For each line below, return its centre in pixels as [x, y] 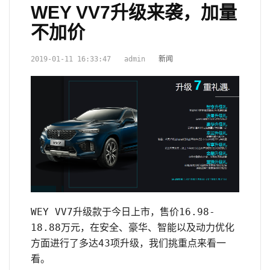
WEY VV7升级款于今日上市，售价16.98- [123, 212]
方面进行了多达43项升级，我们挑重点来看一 [128, 243]
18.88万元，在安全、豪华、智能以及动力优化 [133, 227]
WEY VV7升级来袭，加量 [134, 12]
